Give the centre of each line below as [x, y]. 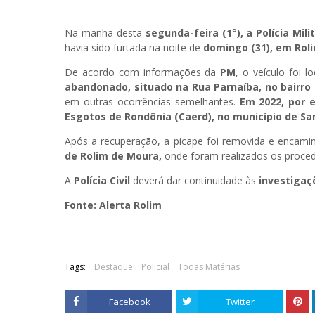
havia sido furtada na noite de [133, 48]
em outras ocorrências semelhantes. [152, 102]
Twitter [240, 302]
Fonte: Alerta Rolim [113, 205]
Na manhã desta [105, 33]
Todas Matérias [209, 267]
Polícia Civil [102, 181]
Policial [155, 267]
